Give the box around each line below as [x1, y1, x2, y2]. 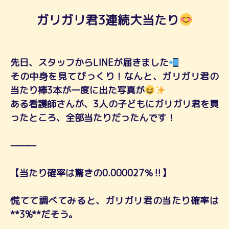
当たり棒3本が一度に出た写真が [10, 83, 145, 97]
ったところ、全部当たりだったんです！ [10, 111, 176, 124]
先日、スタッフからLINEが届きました [10, 56, 169, 69]
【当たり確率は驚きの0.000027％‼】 [10, 166, 171, 179]
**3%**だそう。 [10, 208, 78, 221]
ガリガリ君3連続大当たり [36, 11, 179, 29]
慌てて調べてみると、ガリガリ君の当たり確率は [10, 194, 219, 207]
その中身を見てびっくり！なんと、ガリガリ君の [10, 70, 219, 83]
